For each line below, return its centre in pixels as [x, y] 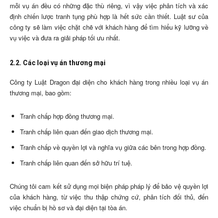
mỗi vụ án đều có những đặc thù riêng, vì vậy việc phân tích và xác [109, 6]
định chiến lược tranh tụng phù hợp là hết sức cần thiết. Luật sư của [109, 17]
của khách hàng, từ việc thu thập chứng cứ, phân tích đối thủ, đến [109, 197]
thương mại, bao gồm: [41, 93]
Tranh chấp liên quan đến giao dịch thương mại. [87, 132]
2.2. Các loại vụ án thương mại [58, 63]
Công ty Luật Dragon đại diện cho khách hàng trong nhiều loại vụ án [109, 82]
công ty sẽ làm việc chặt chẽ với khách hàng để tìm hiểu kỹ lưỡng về [109, 27]
